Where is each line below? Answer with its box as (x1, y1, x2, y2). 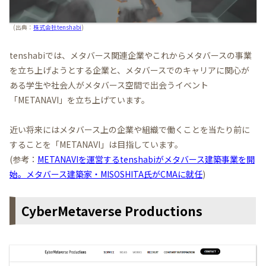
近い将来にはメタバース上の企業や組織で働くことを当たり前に (9, 123, 250, 135)
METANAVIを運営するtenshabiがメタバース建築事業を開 (37, 153, 255, 165)
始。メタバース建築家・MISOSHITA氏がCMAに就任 (9, 167, 202, 180)
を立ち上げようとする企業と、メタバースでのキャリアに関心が (9, 64, 249, 76)
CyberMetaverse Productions (21, 202, 202, 220)
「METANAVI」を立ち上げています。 (9, 93, 150, 106)
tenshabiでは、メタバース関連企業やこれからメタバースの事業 (9, 49, 252, 61)
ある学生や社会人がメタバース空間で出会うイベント (9, 78, 208, 91)
